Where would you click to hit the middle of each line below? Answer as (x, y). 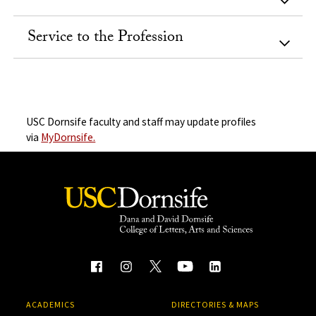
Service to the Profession (106, 38)
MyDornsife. (68, 138)
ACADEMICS (51, 304)
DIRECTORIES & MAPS (215, 304)
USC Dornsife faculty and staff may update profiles (141, 122)
